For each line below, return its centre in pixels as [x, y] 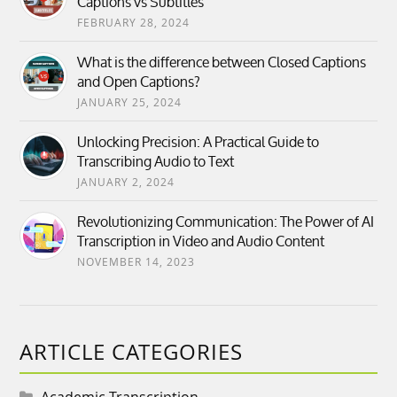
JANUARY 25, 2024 [130, 102]
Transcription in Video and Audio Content [201, 241]
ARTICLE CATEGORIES [132, 352]
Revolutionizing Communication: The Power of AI [226, 222]
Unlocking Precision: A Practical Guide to [198, 142]
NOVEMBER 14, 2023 [136, 262]
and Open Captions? [139, 82]
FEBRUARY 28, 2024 [134, 23]
